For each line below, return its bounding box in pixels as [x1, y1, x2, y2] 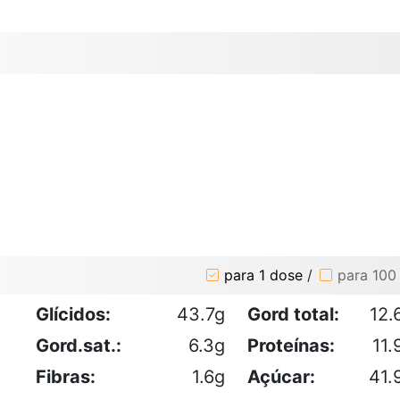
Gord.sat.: [36, 334, 121, 356]
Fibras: [36, 365, 96, 387]
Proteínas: [247, 334, 335, 356]
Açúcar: [247, 365, 315, 387]
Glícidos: [36, 303, 111, 325]
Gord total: [247, 303, 339, 325]
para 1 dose [224, 266, 303, 285]
